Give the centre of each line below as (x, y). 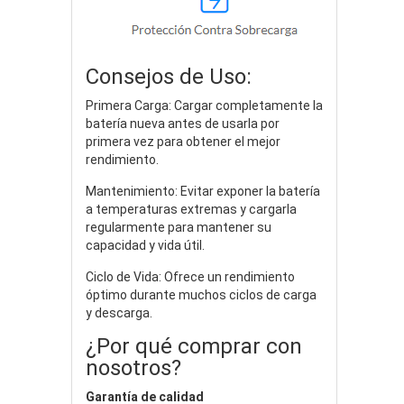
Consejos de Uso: (169, 76)
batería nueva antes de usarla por (183, 123)
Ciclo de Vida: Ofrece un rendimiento (190, 276)
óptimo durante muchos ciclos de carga (201, 294)
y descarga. (119, 312)
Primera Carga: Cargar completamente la (204, 105)
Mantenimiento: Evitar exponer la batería (203, 191)
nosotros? (133, 367)
